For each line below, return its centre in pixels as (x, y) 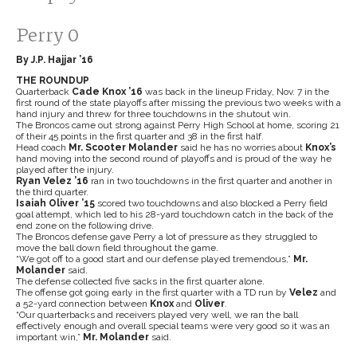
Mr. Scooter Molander (123, 147)
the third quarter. (52, 192)
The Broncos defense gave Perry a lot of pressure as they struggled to (167, 236)
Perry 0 (49, 33)
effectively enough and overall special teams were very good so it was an (173, 326)
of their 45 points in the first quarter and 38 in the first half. (140, 136)
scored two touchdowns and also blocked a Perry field (211, 203)
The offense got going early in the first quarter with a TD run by (153, 292)
